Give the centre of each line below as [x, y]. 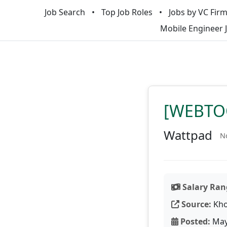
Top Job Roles [127, 12]
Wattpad [188, 135]
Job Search [65, 12]
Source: [195, 204]
